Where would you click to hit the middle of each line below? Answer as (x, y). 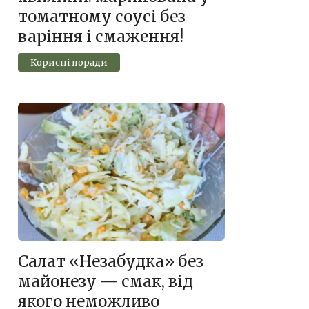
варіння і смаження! (101, 37)
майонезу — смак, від (106, 282)
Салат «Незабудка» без (111, 262)
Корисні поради (69, 62)
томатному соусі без (102, 17)
